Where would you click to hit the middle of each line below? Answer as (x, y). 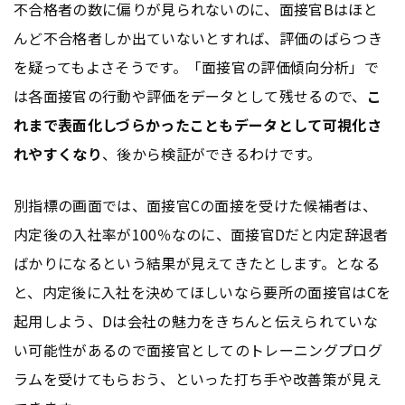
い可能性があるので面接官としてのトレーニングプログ (198, 350)
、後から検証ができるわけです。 (212, 154)
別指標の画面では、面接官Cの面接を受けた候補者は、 (196, 206)
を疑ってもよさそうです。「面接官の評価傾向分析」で (197, 67)
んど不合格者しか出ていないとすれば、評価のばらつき (198, 38)
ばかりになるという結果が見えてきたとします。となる (197, 264)
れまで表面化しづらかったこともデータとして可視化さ (198, 125)
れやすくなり (58, 154)
